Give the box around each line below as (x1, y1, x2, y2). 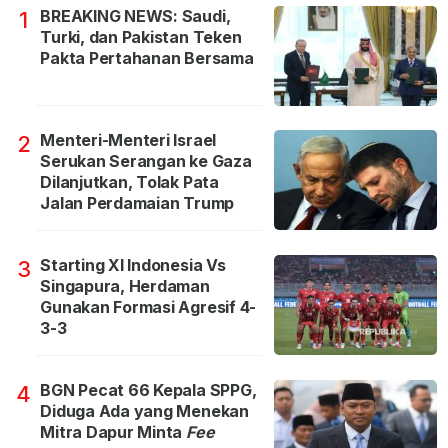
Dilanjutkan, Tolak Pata (40, 172, 219, 193)
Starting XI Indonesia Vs (40, 255, 226, 276)
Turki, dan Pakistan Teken (40, 27, 242, 48)
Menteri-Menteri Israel (40, 130, 217, 151)
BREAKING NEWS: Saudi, (40, 6, 231, 27)
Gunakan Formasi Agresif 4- (40, 297, 257, 318)
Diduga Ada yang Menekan (40, 401, 249, 422)
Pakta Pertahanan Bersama (40, 48, 254, 69)
